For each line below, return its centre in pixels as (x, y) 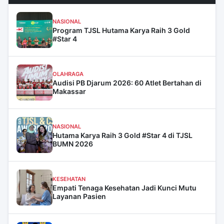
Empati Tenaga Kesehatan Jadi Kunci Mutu (124, 187)
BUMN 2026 (73, 143)
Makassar (69, 91)
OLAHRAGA (68, 74)
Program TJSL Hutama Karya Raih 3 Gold (121, 30)
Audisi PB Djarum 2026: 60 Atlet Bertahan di (127, 82)
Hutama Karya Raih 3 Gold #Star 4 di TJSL (122, 135)
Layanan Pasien (79, 196)
